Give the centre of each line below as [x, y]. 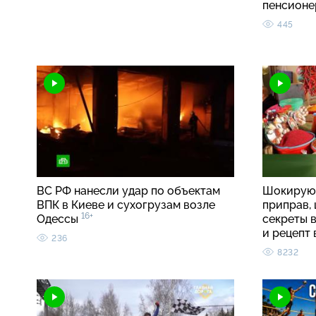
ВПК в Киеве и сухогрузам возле [126, 205]
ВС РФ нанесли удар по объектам [128, 191]
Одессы [59, 219]
